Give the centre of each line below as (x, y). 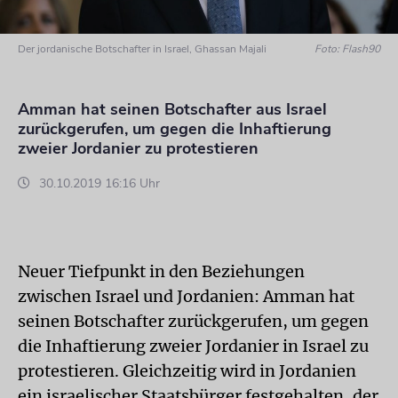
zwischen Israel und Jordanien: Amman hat (186, 296)
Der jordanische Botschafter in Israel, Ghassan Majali (142, 49)
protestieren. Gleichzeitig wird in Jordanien (187, 371)
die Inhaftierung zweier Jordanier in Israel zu (193, 346)
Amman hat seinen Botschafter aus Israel (172, 109)
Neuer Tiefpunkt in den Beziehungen (161, 271)
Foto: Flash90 (348, 49)
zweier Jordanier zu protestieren (138, 148)
